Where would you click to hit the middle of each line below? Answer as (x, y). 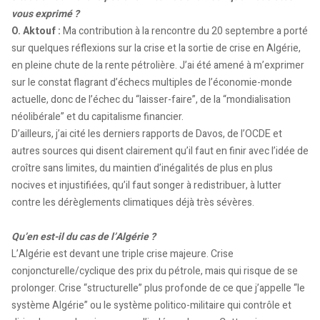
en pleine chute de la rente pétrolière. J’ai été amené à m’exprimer (158, 65)
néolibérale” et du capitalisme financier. (97, 116)
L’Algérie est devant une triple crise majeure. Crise (122, 254)
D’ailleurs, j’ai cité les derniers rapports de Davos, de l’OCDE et (147, 134)
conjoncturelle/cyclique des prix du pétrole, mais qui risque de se (155, 271)
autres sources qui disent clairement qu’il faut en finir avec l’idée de (160, 151)
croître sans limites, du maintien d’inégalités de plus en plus (142, 168)
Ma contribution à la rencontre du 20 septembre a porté (184, 31)
